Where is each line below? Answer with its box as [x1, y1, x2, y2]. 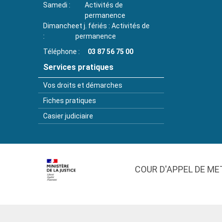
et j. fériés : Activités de [75, 21, 150, 30]
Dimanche [43, 21, 75, 30]
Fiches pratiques [43, 96, 96, 105]
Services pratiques [43, 62, 113, 72]
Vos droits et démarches [43, 81, 122, 89]
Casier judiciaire [43, 111, 93, 120]
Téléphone [43, 47, 77, 55]
